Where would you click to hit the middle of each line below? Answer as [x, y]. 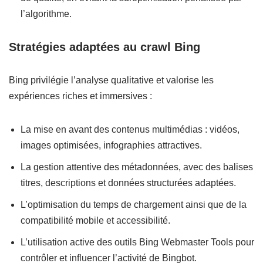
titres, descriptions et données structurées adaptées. [128, 183]
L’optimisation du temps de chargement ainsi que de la [134, 205]
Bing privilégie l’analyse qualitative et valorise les [111, 80]
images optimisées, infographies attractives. [111, 146]
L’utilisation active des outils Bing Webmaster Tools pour [137, 242]
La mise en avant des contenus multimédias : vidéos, [130, 130]
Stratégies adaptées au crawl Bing [104, 47]
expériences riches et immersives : [80, 96]
